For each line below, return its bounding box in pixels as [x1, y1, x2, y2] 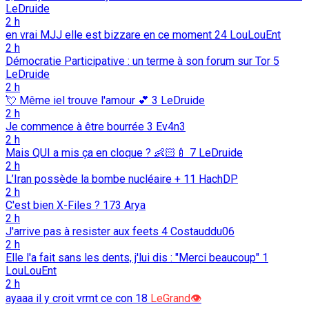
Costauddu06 [170, 224, 235, 238]
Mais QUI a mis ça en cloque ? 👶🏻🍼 [6, 146, 187, 159]
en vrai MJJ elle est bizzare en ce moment [6, 28, 212, 41]
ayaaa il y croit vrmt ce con [6, 291, 132, 305]
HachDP [199, 172, 238, 186]
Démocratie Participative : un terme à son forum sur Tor [6, 54, 270, 68]
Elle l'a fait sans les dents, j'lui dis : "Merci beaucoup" [6, 250, 259, 264]
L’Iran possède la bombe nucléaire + [6, 172, 183, 186]
